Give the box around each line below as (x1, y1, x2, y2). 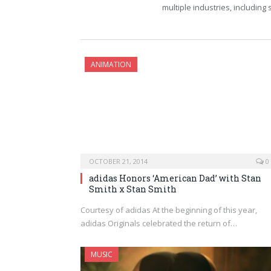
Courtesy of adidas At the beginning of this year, (80, 204, 257, 215)
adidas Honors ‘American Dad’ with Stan (89, 172, 261, 184)
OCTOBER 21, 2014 (89, 156, 148, 166)
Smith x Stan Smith (89, 183, 177, 195)
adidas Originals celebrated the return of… (80, 217, 237, 229)
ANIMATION (91, 59, 131, 70)
